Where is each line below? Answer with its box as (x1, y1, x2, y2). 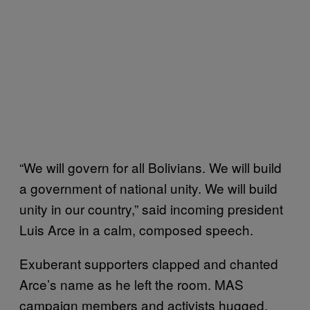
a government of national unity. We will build (19, 179, 277, 197)
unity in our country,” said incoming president (19, 199, 283, 218)
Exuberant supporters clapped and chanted (19, 254, 278, 273)
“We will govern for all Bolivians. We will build (19, 158, 282, 176)
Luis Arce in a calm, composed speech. (19, 220, 253, 239)
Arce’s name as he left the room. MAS (19, 275, 244, 293)
